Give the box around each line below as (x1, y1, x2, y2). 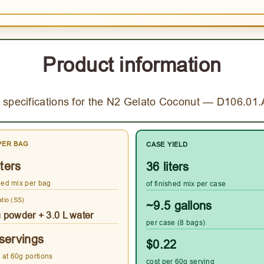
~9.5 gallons (146, 199, 212, 213)
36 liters (146, 160, 189, 174)
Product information (42, 52, 222, 76)
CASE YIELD (146, 140, 188, 149)
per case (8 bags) (146, 218, 206, 227)
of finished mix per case (146, 179, 226, 189)
